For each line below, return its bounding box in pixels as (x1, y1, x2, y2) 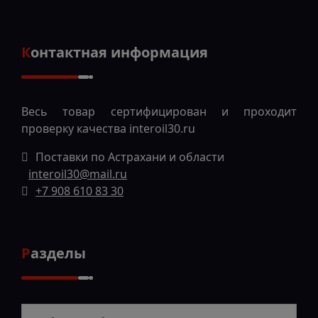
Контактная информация (31, 43, 208, 62)
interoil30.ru (129, 121, 195, 137)
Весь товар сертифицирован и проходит (21, 104, 297, 120)
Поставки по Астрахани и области (35, 149, 224, 165)
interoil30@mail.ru (28, 166, 127, 182)
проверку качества (21, 121, 129, 137)
